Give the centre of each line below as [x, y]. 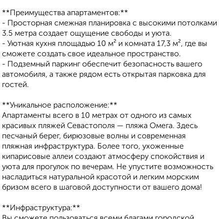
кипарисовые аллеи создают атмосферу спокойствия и [103, 157]
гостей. [15, 85]
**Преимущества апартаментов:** [65, 13]
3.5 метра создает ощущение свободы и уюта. [87, 34]
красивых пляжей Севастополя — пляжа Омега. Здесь [100, 126]
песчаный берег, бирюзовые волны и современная [94, 137]
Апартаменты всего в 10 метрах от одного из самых [97, 116]
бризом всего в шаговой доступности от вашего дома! [102, 188]
